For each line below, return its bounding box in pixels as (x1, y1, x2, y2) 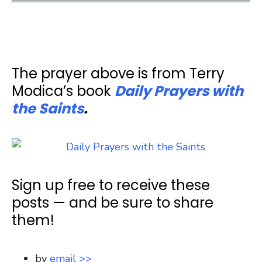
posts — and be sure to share (12, 192, 213, 212)
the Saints (12, 98, 84, 118)
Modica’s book (12, 81, 115, 101)
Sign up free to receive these (12, 175, 210, 195)
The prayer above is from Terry (12, 63, 225, 83)
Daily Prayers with (115, 81, 243, 101)
